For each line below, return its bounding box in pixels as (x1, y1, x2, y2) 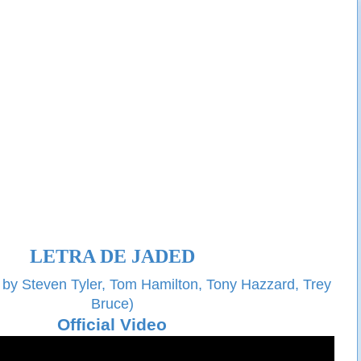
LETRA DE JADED (29, 246, 195, 267)
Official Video (57, 314, 167, 334)
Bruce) (90, 295, 134, 312)
